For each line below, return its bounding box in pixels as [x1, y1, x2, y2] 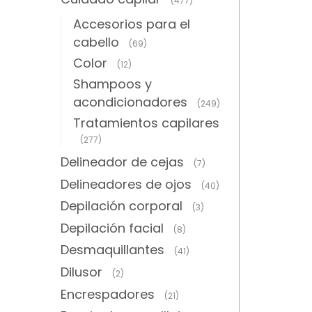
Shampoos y [72, 75, 152, 93]
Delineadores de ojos [61, 175, 192, 193]
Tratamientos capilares [72, 114, 219, 132]
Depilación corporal [61, 197, 182, 215]
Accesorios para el [72, 15, 190, 33]
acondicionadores [72, 93, 187, 111]
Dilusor [61, 263, 102, 281]
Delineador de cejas [61, 153, 184, 171]
